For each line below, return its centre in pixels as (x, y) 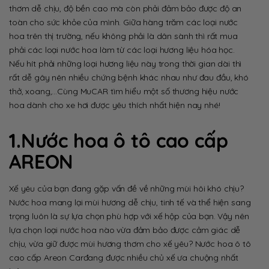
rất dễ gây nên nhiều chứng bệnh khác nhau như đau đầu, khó (129, 77)
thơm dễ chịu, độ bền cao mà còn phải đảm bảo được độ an (125, 8)
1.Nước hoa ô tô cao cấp (119, 140)
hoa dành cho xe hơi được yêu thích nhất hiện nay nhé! (115, 105)
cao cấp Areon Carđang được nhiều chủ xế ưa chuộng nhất (124, 257)
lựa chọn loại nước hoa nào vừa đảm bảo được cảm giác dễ (125, 230)
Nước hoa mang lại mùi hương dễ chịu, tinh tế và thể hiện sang (130, 202)
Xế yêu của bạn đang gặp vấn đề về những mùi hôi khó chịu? (127, 188)
